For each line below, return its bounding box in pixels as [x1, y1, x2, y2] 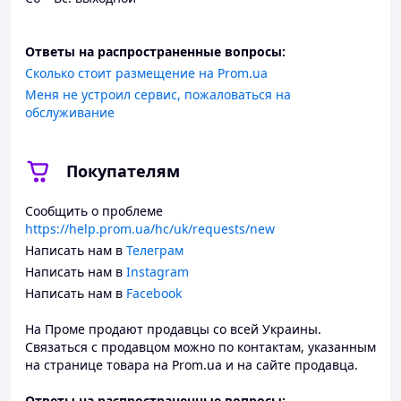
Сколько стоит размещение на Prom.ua [25, 64, 268, 81]
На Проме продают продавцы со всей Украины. [25, 320, 321, 337]
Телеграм [126, 242, 183, 259]
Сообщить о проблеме [25, 202, 163, 219]
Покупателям [66, 159, 180, 182]
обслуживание [25, 104, 115, 121]
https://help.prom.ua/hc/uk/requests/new [25, 220, 275, 237]
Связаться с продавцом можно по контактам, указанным [25, 338, 376, 355]
